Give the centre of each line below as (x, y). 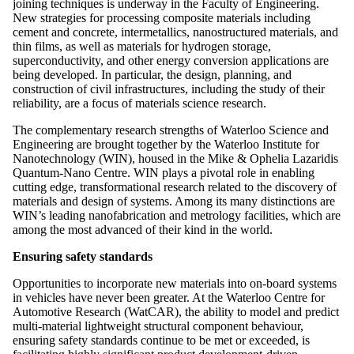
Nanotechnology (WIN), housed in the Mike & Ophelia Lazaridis (175, 158)
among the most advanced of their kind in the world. (143, 229)
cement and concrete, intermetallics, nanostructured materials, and (175, 32)
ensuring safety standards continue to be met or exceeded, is (161, 340)
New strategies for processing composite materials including (162, 17)
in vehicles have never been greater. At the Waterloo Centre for (169, 297)
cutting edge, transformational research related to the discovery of (175, 186)
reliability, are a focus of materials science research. (139, 103)
